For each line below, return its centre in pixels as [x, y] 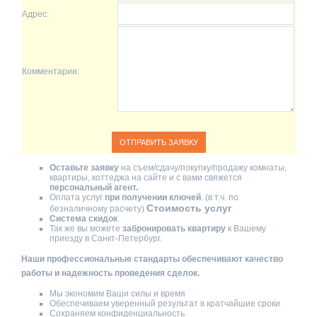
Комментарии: [51, 71]
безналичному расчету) [98, 208]
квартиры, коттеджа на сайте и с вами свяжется [146, 177]
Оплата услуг [77, 197]
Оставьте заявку [84, 167]
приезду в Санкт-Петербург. [106, 238]
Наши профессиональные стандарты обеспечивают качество [152, 259]
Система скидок [83, 218]
